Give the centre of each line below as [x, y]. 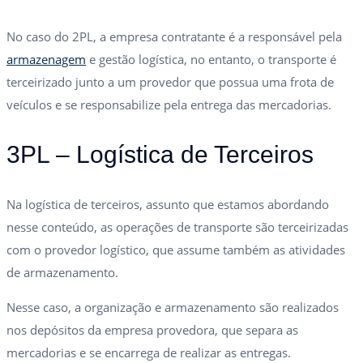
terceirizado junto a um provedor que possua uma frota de [170, 81]
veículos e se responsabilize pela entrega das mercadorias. [169, 104]
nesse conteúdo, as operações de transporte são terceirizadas [177, 226]
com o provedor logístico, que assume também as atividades [176, 249]
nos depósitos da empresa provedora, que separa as [152, 329]
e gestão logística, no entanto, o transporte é [211, 59]
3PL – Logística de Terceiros [160, 154]
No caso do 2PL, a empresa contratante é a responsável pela [174, 36]
